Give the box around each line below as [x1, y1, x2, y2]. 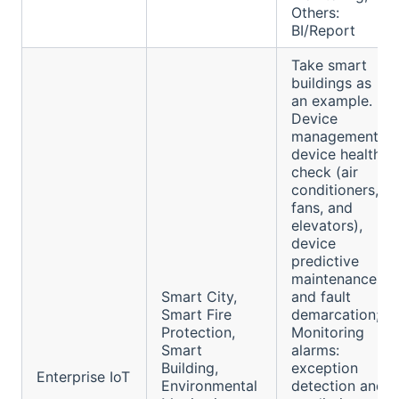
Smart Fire [161, 305, 232, 324]
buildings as [291, 74, 371, 93]
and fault [291, 288, 351, 306]
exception [291, 359, 358, 378]
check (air [291, 163, 358, 182]
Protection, [161, 323, 235, 342]
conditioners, [291, 181, 379, 199]
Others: [291, 4, 339, 22]
